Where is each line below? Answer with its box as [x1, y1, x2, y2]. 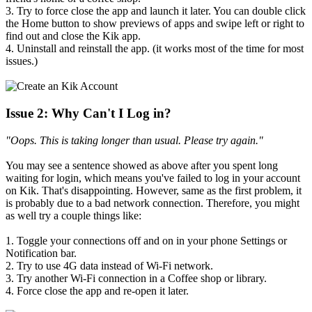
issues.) [6, 55, 38, 68]
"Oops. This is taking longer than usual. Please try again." [6, 134, 263, 146]
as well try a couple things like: [6, 209, 141, 221]
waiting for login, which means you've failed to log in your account [6, 171, 300, 184]
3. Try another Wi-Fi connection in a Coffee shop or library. [6, 272, 267, 284]
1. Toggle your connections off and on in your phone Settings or [6, 234, 287, 247]
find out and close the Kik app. [6, 30, 141, 42]
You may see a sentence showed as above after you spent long [6, 159, 278, 171]
